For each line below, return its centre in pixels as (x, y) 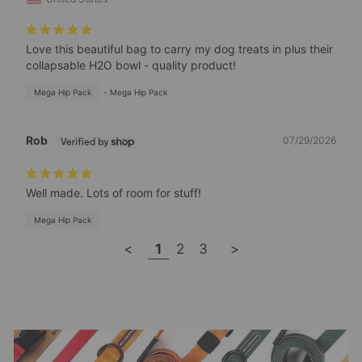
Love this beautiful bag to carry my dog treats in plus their (179, 48)
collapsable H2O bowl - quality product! (131, 65)
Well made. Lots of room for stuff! (114, 192)
